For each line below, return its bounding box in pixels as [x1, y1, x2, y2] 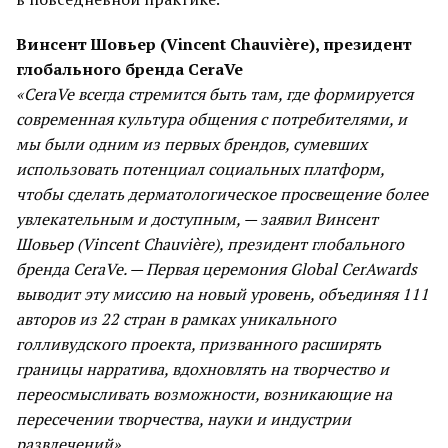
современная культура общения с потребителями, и [16, 108, 407, 130]
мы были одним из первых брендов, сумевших [16, 133, 367, 155]
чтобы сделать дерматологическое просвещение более [16, 183, 428, 205]
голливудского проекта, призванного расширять [16, 333, 381, 355]
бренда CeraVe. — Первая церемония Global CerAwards [16, 258, 417, 280]
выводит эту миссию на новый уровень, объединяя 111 [16, 283, 429, 305]
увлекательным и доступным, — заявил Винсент [16, 208, 378, 230]
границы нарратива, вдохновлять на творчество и [16, 358, 389, 380]
